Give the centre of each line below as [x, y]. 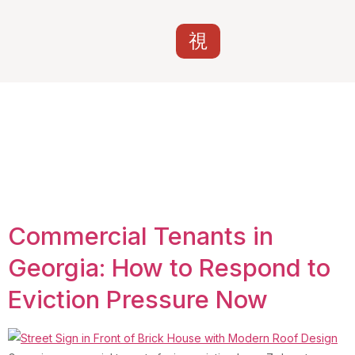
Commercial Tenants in [141, 236]
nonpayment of [214, 108]
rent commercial [144, 148]
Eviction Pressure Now [138, 299]
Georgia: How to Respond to [169, 267]
